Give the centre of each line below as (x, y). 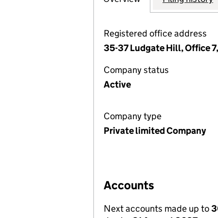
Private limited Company (155, 131)
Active (117, 84)
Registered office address (155, 33)
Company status (136, 70)
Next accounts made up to (157, 209)
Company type (133, 116)
